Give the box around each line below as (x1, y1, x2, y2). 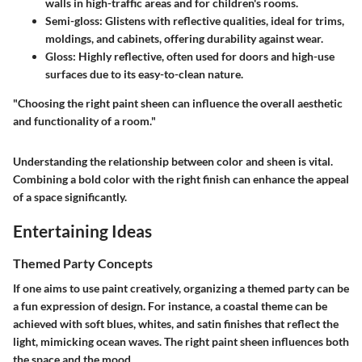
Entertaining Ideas (13, 221, 152, 242)
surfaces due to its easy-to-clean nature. (45, 67, 243, 82)
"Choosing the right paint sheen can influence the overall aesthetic (13, 96, 343, 111)
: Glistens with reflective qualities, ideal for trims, (99, 14, 344, 28)
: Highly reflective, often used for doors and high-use (73, 49, 335, 64)
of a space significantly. (13, 190, 127, 204)
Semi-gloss (45, 14, 99, 28)
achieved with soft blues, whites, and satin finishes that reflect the (13, 317, 339, 331)
